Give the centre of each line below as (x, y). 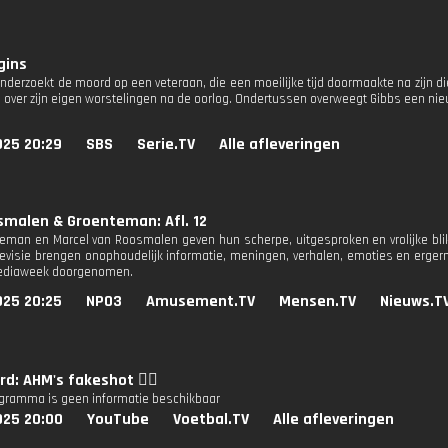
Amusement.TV (200, 301)
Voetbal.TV (211, 419)
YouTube (118, 419)
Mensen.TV (317, 301)
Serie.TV (166, 144)
